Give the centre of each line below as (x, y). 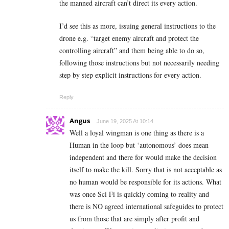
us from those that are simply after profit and (134, 219)
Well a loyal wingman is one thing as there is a (137, 133)
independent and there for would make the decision (143, 157)
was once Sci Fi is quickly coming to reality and (139, 194)
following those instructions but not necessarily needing (139, 63)
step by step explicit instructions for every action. (130, 75)
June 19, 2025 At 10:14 (125, 121)
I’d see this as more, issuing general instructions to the (138, 26)
